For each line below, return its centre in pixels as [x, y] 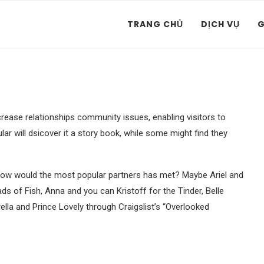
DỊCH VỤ [220, 24]
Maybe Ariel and [212, 175]
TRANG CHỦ [155, 24]
